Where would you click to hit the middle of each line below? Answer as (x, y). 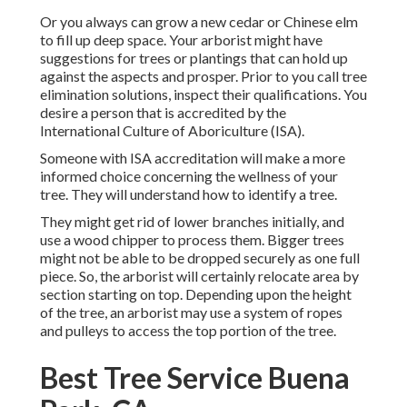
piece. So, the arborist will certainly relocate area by (199, 276)
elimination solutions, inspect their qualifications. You (203, 94)
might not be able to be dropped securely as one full (200, 258)
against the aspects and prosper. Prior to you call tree (203, 76)
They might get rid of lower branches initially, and (192, 222)
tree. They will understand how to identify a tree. (189, 194)
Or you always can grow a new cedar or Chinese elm (199, 22)
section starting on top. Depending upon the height (196, 294)
